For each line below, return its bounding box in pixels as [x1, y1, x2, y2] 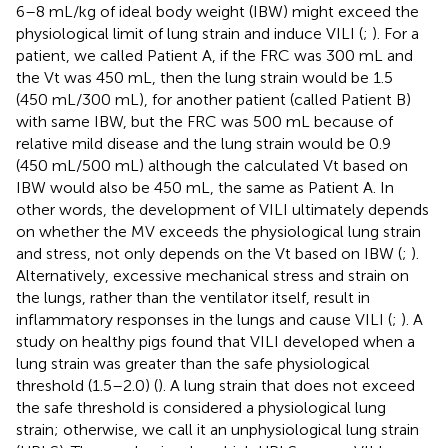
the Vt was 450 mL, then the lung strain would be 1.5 [16, 67, 393, 87]
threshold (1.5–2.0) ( [16, 375, 158, 395]
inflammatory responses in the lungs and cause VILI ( [16, 309, 392, 329]
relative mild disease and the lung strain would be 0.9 [16, 133, 391, 153]
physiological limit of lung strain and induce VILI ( [16, 23, 363, 43]
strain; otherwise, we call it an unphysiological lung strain [16, 419, 419, 439]
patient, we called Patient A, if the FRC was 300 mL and [16, 45, 413, 65]
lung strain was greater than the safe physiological [16, 353, 370, 373]
